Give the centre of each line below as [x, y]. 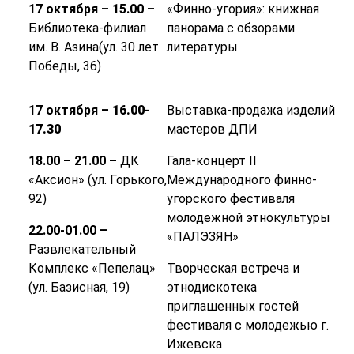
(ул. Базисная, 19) [79, 288]
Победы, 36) [64, 66]
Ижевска [194, 345]
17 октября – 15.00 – [91, 9]
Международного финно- [241, 180]
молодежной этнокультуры [248, 218]
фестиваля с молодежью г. [247, 326]
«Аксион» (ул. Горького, [97, 180]
